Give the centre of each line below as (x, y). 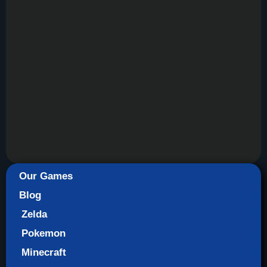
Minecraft (44, 253)
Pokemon (44, 234)
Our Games (46, 176)
